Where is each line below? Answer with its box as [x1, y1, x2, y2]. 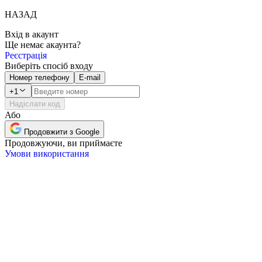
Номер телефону [9, 73, 70, 82]
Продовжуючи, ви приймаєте [5, 138, 122, 148]
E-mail [79, 73, 101, 82]
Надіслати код [9, 99, 60, 108]
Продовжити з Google [22, 127, 99, 136]
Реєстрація [5, 50, 47, 60]
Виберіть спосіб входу [5, 61, 93, 71]
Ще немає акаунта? [5, 40, 81, 50]
